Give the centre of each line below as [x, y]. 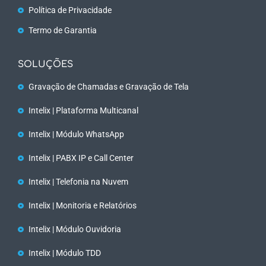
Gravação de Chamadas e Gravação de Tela [108, 86]
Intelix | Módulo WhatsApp [76, 134]
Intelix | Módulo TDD [64, 253]
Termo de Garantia [62, 30]
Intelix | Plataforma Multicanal [83, 110]
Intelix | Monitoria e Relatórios [82, 205]
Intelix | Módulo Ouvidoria [75, 229]
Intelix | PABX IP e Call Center [81, 158]
